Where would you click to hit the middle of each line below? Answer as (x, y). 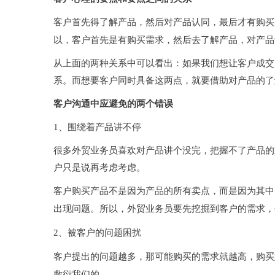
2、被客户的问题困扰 (97, 233)
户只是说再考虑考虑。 (99, 168)
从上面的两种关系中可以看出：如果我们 (136, 64)
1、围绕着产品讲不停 (97, 127)
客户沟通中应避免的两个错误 (113, 104)
